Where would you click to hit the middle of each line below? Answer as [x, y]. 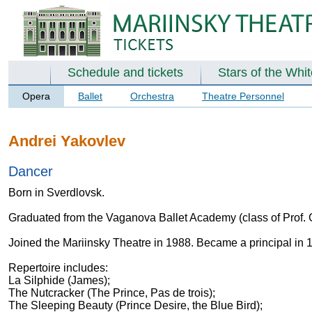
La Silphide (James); [59, 280]
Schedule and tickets [125, 72]
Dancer [31, 171]
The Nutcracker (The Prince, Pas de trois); [112, 292]
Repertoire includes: [58, 267]
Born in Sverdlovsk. [56, 192]
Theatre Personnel [243, 96]
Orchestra [152, 96]
